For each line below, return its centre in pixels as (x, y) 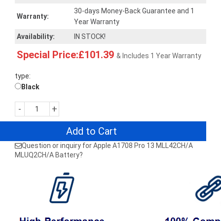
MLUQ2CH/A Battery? (49, 155)
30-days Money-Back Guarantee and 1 (134, 11)
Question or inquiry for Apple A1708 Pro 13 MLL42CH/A (107, 146)
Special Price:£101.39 (65, 55)
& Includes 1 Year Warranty (159, 56)
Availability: (36, 37)
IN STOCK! (90, 37)
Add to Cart (92, 131)
